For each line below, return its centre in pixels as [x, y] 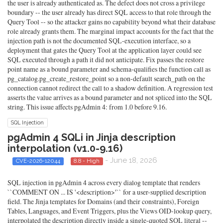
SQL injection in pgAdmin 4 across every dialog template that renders [104, 183]
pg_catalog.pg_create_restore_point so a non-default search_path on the [106, 78]
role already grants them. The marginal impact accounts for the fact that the [111, 31]
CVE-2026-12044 [38, 161]
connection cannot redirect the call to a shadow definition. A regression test [110, 88]
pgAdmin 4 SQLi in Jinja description [92, 137]
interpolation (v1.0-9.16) [65, 148]
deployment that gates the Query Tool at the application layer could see [105, 50]
